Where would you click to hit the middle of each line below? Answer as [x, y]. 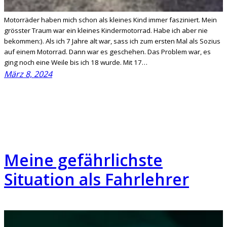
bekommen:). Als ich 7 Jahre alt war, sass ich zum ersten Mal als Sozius [112, 41]
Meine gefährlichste [83, 160]
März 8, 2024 [28, 74]
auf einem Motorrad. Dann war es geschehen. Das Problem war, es [107, 51]
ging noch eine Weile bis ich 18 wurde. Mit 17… [76, 62]
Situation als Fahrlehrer [97, 179]
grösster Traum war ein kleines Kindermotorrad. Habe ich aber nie [106, 30]
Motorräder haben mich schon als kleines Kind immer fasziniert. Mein [110, 20]
